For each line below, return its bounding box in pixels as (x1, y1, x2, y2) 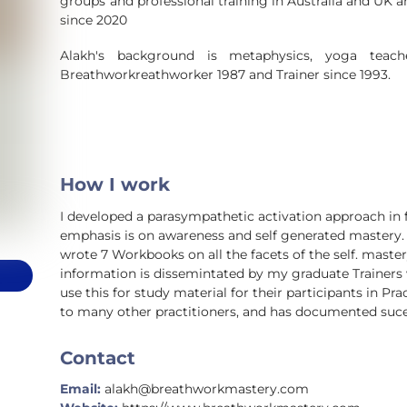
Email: (60, 380, 102, 397)
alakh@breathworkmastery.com (101, 380, 310, 397)
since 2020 (60, 11, 128, 28)
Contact (60, 345, 136, 369)
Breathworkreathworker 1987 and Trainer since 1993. (60, 66, 392, 84)
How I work (60, 173, 171, 196)
